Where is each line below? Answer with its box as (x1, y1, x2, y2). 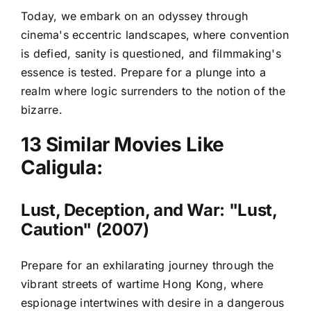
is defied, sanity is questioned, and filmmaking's (21, 47, 281, 60)
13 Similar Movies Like (21, 133, 224, 156)
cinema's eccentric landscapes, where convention (21, 28, 289, 42)
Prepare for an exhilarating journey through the (21, 258, 274, 272)
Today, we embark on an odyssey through (21, 9, 249, 23)
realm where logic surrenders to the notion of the (21, 84, 285, 98)
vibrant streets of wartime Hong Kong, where (21, 276, 264, 291)
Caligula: (21, 155, 103, 179)
